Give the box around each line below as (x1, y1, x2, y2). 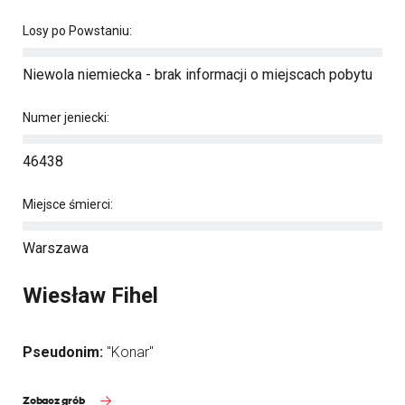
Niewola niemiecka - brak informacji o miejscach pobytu (23, 66, 372, 83)
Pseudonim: (23, 344, 107, 361)
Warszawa (23, 240, 89, 257)
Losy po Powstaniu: (23, 24, 132, 38)
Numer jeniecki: (23, 110, 109, 125)
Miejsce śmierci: (23, 197, 113, 212)
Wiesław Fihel (23, 283, 158, 308)
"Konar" (107, 344, 154, 361)
